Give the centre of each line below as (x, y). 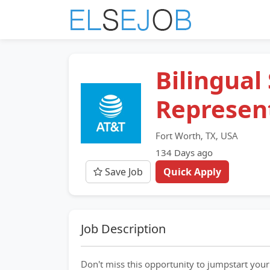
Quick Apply (192, 172)
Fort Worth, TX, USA (197, 136)
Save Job (123, 172)
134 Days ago (184, 152)
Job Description (123, 229)
